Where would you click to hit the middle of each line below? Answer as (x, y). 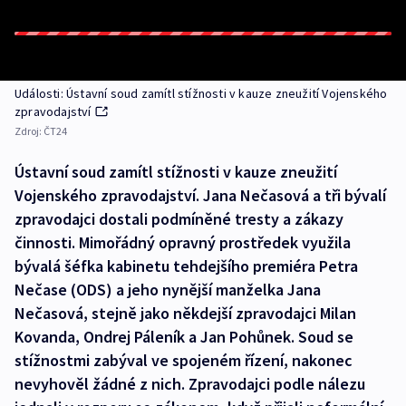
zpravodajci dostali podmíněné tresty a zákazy (179, 219)
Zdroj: (29, 131)
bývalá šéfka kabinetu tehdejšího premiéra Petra (186, 266)
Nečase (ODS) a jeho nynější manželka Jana (168, 290)
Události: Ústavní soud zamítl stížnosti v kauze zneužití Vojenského (201, 93)
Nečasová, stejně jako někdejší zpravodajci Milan (185, 313)
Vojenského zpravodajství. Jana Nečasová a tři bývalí (200, 195)
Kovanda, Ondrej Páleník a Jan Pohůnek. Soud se (184, 337)
